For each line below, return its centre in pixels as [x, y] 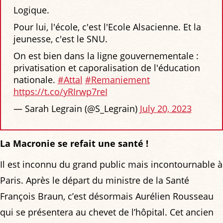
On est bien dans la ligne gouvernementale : [106, 56]
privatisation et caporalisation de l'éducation [107, 68]
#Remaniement [117, 80]
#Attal [70, 80]
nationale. [35, 80]
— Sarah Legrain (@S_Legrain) [76, 109]
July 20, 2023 [166, 109]
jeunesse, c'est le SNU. [60, 39]
